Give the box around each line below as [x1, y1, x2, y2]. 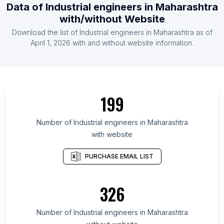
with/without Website [59, 13, 165, 25]
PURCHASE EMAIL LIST [84, 152, 153, 160]
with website [91, 130, 132, 139]
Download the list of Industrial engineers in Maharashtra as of [11, 28, 212, 37]
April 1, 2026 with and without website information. [30, 38, 193, 47]
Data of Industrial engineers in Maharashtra [6, 1, 218, 13]
